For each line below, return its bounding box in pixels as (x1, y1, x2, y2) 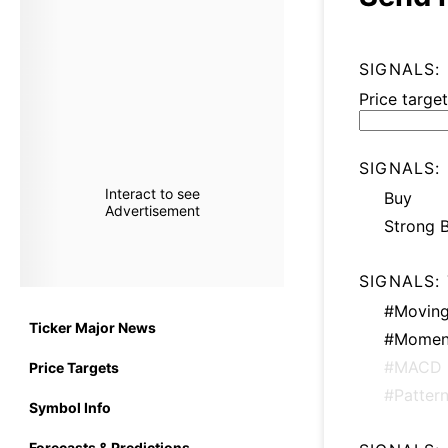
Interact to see (104, 185, 200, 202)
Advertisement (104, 202, 200, 219)
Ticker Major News (29, 318, 156, 336)
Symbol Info (29, 398, 111, 416)
